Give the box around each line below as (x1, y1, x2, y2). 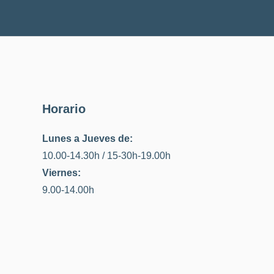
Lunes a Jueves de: (42, 133, 133, 144)
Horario (42, 102, 86, 116)
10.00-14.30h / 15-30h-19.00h (42, 150, 171, 161)
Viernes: (42, 167, 81, 178)
